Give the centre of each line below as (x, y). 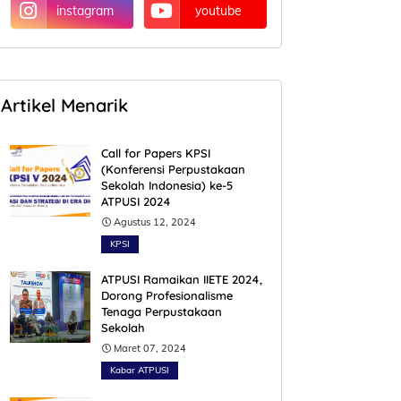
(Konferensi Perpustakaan (173, 169)
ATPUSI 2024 (136, 201)
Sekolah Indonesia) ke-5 (167, 185)
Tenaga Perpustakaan (162, 311)
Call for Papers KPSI (156, 153)
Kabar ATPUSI (140, 370)
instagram (85, 11)
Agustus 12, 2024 (155, 222)
